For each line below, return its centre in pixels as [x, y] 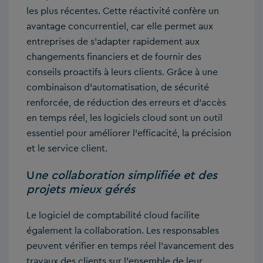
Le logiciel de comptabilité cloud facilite [113, 215]
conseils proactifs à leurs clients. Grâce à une [122, 72]
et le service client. [67, 149]
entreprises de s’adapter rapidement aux [113, 42]
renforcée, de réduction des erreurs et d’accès [126, 103]
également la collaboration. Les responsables [123, 231]
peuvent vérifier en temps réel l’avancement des [130, 246]
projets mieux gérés [81, 189]
